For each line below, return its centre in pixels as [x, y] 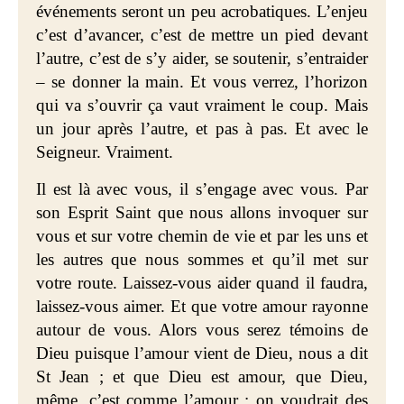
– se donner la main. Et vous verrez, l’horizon [202, 82]
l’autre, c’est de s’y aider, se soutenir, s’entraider [202, 58]
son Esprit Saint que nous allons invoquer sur [202, 212]
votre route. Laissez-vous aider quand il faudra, [202, 283]
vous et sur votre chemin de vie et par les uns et [202, 236]
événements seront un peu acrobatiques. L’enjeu [202, 11]
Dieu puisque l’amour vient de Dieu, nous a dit [202, 353]
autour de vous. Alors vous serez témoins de [202, 330]
